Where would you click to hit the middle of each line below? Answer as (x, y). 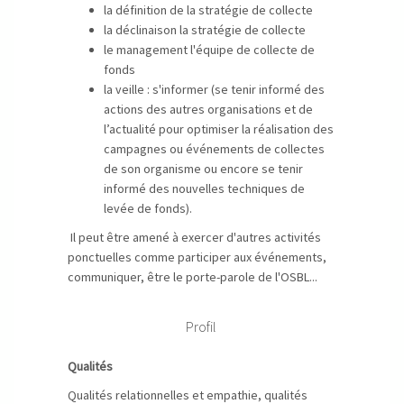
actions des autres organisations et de (208, 109)
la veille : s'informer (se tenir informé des (214, 89)
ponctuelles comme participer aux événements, (197, 257)
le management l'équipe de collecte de (209, 50)
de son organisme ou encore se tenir (203, 169)
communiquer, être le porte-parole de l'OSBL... (193, 277)
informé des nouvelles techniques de (204, 188)
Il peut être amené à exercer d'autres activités (194, 237)
